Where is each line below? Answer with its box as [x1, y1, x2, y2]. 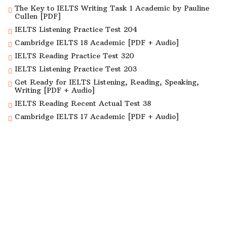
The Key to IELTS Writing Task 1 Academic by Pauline [15, 4, 209, 13]
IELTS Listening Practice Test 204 [15, 25, 137, 34]
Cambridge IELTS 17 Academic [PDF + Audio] [15, 112, 179, 122]
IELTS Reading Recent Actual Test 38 [15, 99, 151, 108]
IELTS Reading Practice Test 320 [15, 51, 134, 61]
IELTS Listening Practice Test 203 [15, 64, 137, 74]
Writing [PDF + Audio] [15, 86, 95, 95]
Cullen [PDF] [15, 12, 61, 21]
